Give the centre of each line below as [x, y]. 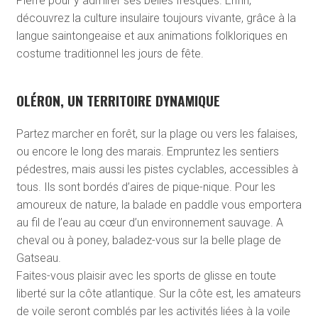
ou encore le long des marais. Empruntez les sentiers [147, 152]
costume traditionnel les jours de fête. [110, 54]
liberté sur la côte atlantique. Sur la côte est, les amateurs [158, 294]
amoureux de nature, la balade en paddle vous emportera [159, 205]
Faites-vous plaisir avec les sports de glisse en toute [146, 276]
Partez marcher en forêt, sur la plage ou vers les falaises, [157, 134]
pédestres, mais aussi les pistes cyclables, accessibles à [157, 170]
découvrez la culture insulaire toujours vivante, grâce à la [156, 18]
